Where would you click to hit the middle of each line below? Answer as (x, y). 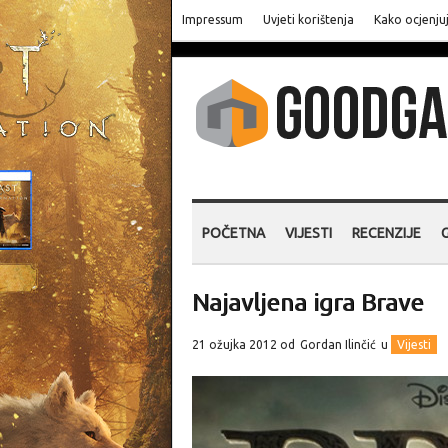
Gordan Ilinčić (338, 344)
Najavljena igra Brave (308, 302)
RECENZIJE (386, 233)
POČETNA (233, 233)
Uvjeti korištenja (308, 19)
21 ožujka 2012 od (245, 344)
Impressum (212, 19)
